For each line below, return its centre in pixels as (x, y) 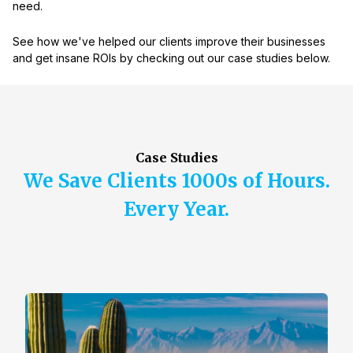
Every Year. (176, 210)
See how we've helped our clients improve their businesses (169, 42)
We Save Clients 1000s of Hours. (176, 181)
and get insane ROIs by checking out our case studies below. (171, 58)
